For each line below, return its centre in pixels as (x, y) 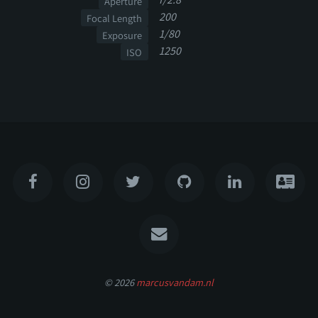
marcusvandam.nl (175, 282)
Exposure (122, 35)
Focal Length (115, 18)
